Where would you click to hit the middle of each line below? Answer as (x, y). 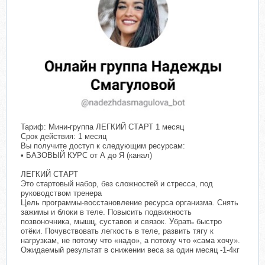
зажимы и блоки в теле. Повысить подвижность (106, 212)
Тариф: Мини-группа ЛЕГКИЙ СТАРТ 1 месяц (102, 127)
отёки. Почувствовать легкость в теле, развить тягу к (117, 231)
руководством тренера (61, 193)
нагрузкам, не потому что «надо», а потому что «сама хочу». (130, 240)
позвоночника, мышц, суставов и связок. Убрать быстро (121, 221)
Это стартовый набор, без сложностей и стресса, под (117, 183)
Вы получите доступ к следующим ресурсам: (103, 146)
